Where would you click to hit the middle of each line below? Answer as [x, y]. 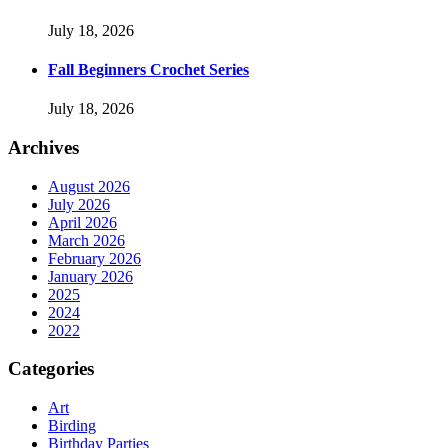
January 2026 [90, 276]
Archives [43, 147]
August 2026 [89, 186]
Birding [72, 425]
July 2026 [79, 204]
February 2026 [94, 258]
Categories [51, 369]
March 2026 [86, 240]
